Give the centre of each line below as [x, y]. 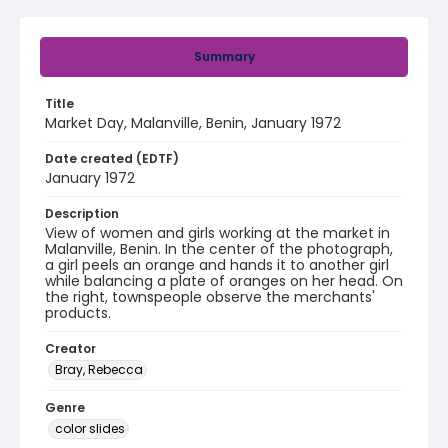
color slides [90, 428]
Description [82, 213]
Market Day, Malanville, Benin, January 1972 [193, 123]
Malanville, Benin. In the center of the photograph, [219, 249]
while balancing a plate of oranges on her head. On [224, 281]
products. [78, 313]
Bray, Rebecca [99, 369]
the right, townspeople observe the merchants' [210, 297]
